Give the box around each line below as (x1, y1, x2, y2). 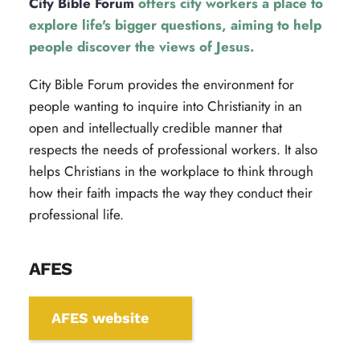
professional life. (28, 205, 124, 224)
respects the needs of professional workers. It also (28, 140, 317, 159)
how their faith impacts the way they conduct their (28, 183, 313, 202)
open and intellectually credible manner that (28, 118, 282, 137)
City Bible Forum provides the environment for (28, 75, 294, 94)
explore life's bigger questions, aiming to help (28, 15, 321, 35)
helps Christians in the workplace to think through (28, 162, 313, 181)
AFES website (51, 309, 149, 326)
